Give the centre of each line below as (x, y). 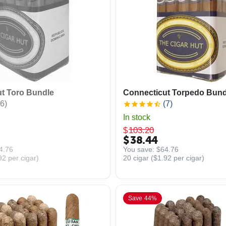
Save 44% (143, 198)
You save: (140, 149)
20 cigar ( (138, 158)
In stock (137, 117)
